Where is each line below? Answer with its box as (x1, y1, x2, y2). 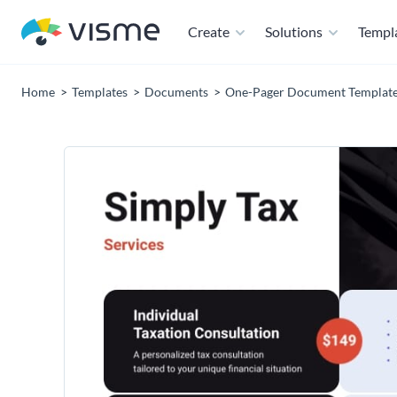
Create (188, 23, 230, 40)
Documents (144, 84, 208, 99)
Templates (72, 84, 128, 99)
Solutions (265, 23, 323, 40)
